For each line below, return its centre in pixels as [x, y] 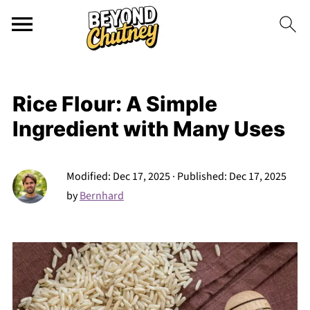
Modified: [89, 176]
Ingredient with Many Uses [148, 129]
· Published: [199, 176]
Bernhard [101, 196]
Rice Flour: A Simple [115, 104]
